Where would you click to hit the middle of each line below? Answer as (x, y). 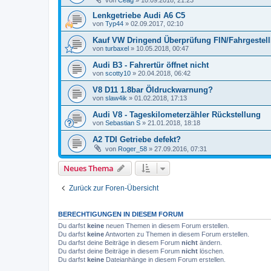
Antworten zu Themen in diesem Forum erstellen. (177, 234)
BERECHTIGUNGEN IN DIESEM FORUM (121, 214)
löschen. (211, 251)
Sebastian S (123, 122)
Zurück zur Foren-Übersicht (114, 188)
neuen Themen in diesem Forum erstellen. (167, 225)
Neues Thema (89, 168)
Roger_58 (132, 149)
